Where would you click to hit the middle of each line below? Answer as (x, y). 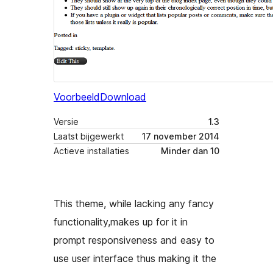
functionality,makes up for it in (121, 222)
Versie (66, 122)
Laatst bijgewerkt (89, 136)
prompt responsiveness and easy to (134, 240)
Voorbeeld (77, 97)
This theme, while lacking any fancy (134, 204)
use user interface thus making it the (135, 259)
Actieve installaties (91, 151)
